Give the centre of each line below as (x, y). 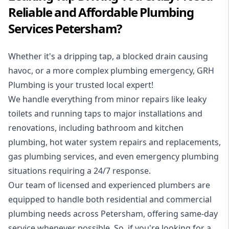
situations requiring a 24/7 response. (81, 171)
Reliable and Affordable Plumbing (101, 12)
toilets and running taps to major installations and (105, 114)
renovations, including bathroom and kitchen (96, 128)
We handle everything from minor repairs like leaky (107, 99)
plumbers (177, 185)
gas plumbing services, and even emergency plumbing (113, 157)
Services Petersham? (65, 29)
